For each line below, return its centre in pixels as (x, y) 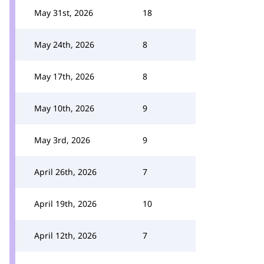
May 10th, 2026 (64, 108)
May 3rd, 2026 (62, 140)
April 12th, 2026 (65, 235)
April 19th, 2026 (65, 204)
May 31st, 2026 (64, 13)
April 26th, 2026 (65, 172)
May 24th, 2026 (64, 44)
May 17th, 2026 (64, 76)
